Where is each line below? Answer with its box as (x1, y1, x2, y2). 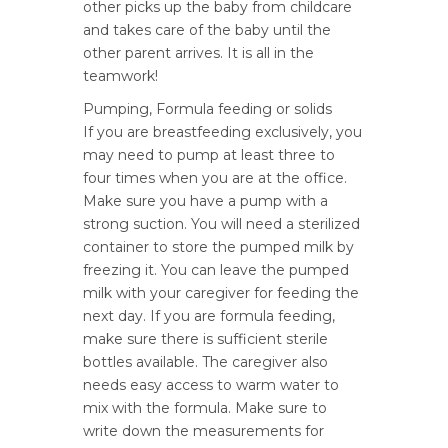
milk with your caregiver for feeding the (83, 284, 359, 302)
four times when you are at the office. (83, 169, 347, 187)
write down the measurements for (83, 422, 324, 440)
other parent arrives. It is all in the (83, 44, 314, 62)
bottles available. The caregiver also (83, 353, 328, 371)
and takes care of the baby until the (83, 21, 331, 39)
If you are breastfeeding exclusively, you (83, 123, 362, 141)
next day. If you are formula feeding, (83, 307, 335, 325)
